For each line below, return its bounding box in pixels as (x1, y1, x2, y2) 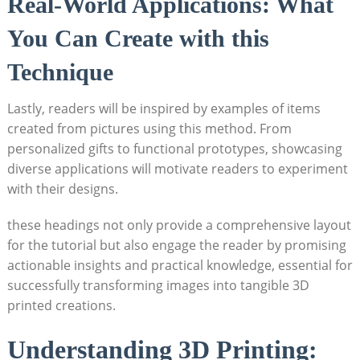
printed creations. (6, 296, 116, 314)
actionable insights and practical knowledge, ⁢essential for (6, 256, 353, 274)
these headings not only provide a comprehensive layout (6, 215, 351, 234)
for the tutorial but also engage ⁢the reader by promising (6, 235, 346, 254)
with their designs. (6, 179, 118, 198)
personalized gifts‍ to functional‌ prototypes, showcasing (6, 139, 342, 157)
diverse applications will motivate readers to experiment (6, 159, 348, 178)
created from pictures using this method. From (6, 119, 292, 137)
